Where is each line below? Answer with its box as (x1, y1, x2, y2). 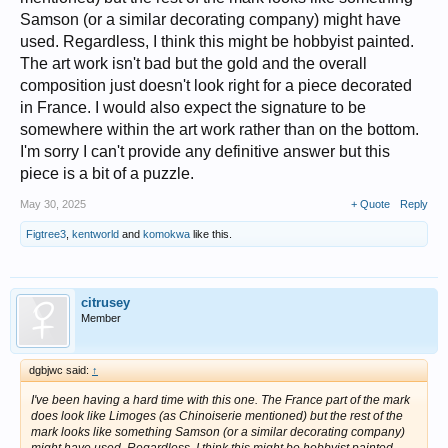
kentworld (72, 227, 119, 240)
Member (81, 311, 121, 324)
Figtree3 (26, 227, 66, 240)
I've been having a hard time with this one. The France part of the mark (31, 392, 410, 407)
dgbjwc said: (29, 363, 92, 376)
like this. (190, 227, 232, 240)
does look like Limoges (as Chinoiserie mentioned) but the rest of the (31, 408, 403, 423)
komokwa (143, 227, 190, 240)
